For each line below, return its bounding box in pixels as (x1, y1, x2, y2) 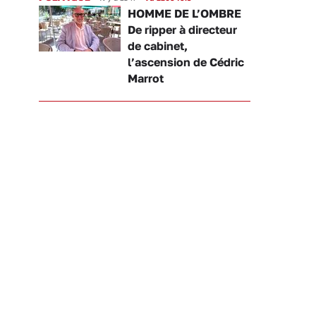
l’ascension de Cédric (128, 54, 244, 69)
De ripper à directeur (128, 22, 237, 37)
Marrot (128, 71, 164, 85)
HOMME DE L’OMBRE (128, 6, 241, 20)
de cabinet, (128, 38, 188, 53)
